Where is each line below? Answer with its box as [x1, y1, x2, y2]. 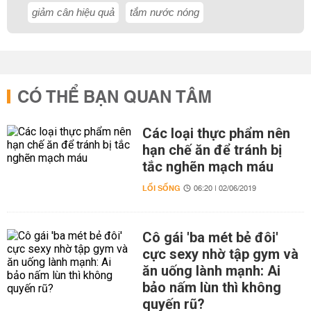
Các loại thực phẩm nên [142, 125, 290, 142]
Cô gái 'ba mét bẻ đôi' [142, 229, 278, 246]
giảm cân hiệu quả [32, 6, 115, 18]
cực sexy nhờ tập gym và [142, 246, 299, 262]
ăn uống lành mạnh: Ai [142, 262, 280, 279]
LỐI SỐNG [142, 181, 180, 196]
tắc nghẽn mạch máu [142, 158, 274, 175]
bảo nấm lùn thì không [142, 279, 281, 296]
